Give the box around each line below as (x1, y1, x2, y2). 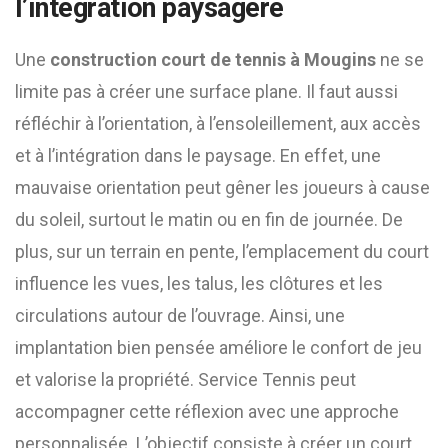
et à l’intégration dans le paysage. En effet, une (15, 145, 381, 166)
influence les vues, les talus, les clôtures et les (15, 273, 383, 294)
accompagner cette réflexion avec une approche (15, 401, 399, 422)
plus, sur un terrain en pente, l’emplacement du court (15, 241, 429, 262)
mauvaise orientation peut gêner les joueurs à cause (15, 177, 430, 198)
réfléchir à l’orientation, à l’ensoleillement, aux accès (15, 113, 421, 134)
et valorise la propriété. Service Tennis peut (15, 369, 356, 390)
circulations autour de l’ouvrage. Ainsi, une (15, 305, 345, 326)
